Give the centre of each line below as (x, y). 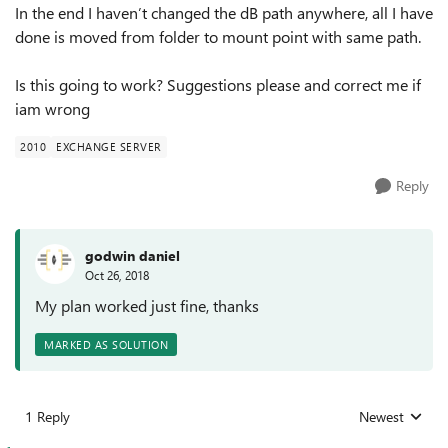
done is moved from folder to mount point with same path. (218, 36)
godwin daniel (132, 255)
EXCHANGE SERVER (109, 146)
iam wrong (52, 108)
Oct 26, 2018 (117, 274)
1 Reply (47, 416)
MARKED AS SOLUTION (106, 344)
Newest (381, 416)
